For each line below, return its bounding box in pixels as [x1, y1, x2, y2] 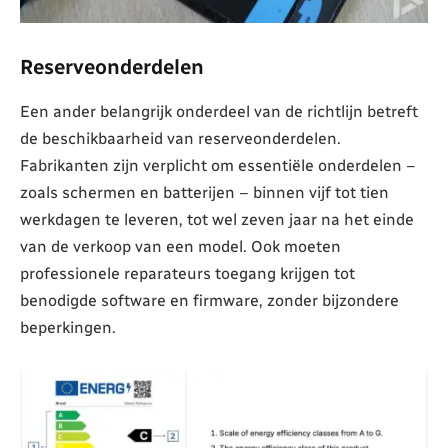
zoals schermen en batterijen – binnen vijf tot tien [20, 182, 389, 202]
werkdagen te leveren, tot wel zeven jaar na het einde [20, 209, 414, 229]
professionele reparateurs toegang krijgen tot [20, 263, 355, 283]
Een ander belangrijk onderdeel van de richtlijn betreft [20, 101, 418, 121]
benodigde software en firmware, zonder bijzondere [20, 290, 399, 310]
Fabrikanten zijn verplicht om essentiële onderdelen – [20, 155, 416, 175]
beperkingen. [20, 317, 116, 337]
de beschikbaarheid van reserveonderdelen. [20, 128, 341, 148]
